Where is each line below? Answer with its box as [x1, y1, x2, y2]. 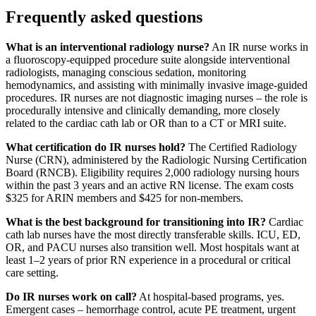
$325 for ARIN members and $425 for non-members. [6, 191, 243, 204]
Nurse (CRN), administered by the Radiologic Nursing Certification [6, 153, 307, 166]
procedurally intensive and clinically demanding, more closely [6, 104, 280, 116]
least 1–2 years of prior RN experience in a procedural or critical [6, 253, 291, 266]
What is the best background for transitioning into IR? [6, 215, 266, 228]
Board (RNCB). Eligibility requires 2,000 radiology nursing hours [6, 166, 299, 178]
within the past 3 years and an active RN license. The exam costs [6, 178, 293, 191]
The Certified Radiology [186, 140, 297, 153]
